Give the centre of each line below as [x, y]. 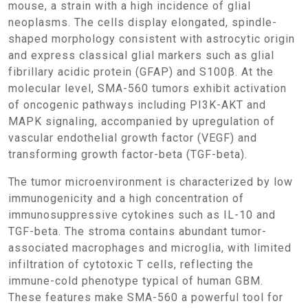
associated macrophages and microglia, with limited [150, 248]
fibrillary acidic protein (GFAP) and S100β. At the [141, 72]
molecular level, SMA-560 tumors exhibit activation [147, 88]
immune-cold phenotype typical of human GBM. [136, 281]
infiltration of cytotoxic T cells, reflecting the [131, 264]
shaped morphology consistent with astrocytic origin [152, 39]
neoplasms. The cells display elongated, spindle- [143, 22]
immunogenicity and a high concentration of [126, 198]
